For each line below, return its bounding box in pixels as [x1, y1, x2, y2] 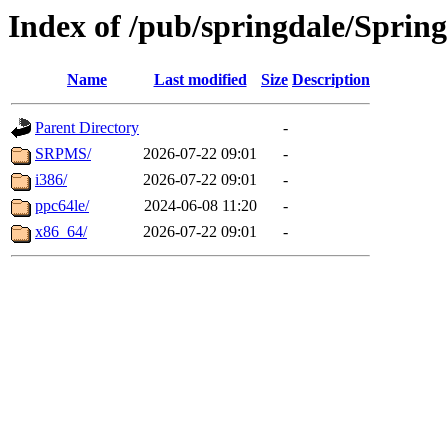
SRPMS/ [35, 145, 91, 163]
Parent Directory [35, 119, 139, 137]
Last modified [153, 71, 247, 89]
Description [292, 71, 370, 89]
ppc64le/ [35, 197, 89, 215]
